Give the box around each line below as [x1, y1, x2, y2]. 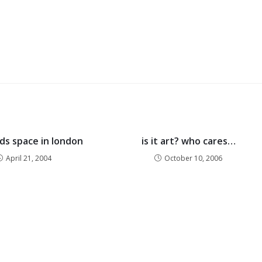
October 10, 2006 [164, 153, 223, 163]
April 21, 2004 [5, 153, 51, 163]
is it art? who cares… [141, 135, 236, 147]
